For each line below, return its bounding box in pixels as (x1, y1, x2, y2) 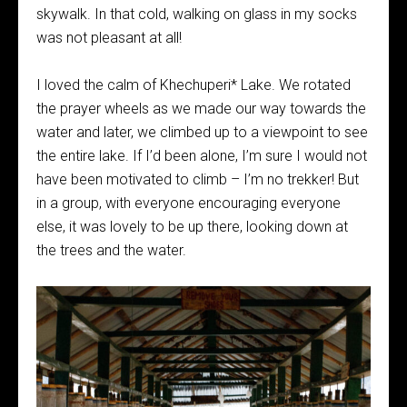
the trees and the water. (36, 242, 186, 259)
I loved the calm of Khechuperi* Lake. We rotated (36, 76, 351, 94)
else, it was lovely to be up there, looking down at (36, 218, 348, 235)
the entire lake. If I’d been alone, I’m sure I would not (36, 147, 367, 164)
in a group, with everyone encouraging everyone (36, 194, 341, 212)
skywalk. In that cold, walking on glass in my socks (36, 5, 357, 23)
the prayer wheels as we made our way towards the (36, 100, 366, 117)
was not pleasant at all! (36, 29, 182, 46)
